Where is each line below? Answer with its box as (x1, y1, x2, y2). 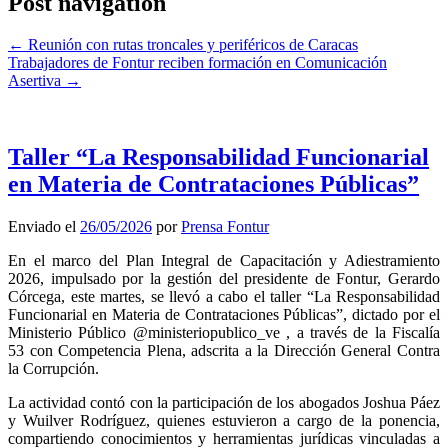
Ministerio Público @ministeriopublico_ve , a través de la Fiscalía (8, 324, 440, 342)
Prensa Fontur (181, 218, 269, 236)
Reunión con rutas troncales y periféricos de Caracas (24, 36, 358, 54)
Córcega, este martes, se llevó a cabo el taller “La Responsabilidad (8, 288, 440, 306)
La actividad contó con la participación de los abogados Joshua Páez (8, 394, 440, 412)
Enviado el (8, 218, 80, 236)
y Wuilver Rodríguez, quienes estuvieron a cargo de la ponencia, (8, 412, 440, 430)
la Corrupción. (8, 360, 99, 378)
